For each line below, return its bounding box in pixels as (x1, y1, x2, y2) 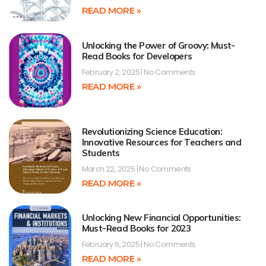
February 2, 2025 (81, 66, 141, 78)
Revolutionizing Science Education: (81, 126, 223, 138)
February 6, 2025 (81, 239, 141, 251)
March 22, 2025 (81, 163, 137, 175)
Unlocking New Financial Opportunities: (81, 212, 241, 224)
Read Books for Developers (81, 50, 192, 62)
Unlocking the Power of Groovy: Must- (81, 39, 235, 51)
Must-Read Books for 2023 (81, 223, 191, 235)
